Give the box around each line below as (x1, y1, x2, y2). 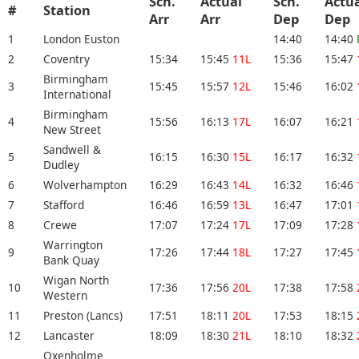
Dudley (43, 157, 79, 173)
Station (43, 2, 91, 20)
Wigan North (43, 272, 109, 288)
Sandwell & (43, 142, 101, 158)
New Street (43, 122, 101, 138)
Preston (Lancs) (43, 308, 123, 324)
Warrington (43, 237, 103, 253)
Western (43, 288, 87, 304)
